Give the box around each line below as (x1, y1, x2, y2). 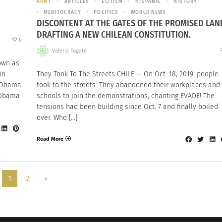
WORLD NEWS (131, 8, 166, 15)
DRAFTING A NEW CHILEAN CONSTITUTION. (37, 29, 191, 40)
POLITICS (94, 8, 119, 15)
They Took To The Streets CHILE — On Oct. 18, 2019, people (37, 70, 219, 79)
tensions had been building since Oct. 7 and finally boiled (37, 103, 218, 111)
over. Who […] (37, 113, 77, 122)
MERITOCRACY (44, 8, 82, 15)
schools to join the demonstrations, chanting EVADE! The (37, 92, 215, 101)
